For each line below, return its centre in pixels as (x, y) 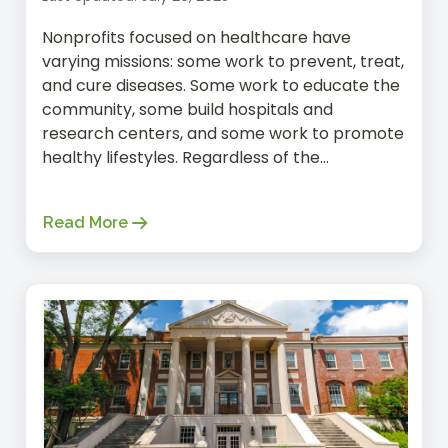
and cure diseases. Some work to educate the (221, 85)
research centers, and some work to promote (223, 133)
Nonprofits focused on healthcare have (196, 37)
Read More (85, 222)
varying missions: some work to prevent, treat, (223, 61)
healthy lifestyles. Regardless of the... (185, 157)
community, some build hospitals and (187, 109)
